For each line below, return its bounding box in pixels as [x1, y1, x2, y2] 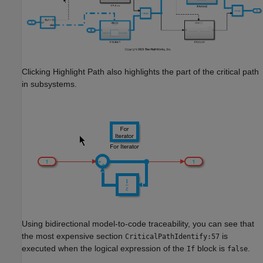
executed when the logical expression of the [22, 243, 187, 253]
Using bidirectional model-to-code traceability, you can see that [22, 218, 254, 228]
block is [195, 243, 227, 253]
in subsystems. [22, 79, 77, 89]
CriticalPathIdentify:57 [125, 232, 220, 241]
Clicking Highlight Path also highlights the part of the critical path [22, 66, 259, 76]
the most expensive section [22, 231, 125, 241]
